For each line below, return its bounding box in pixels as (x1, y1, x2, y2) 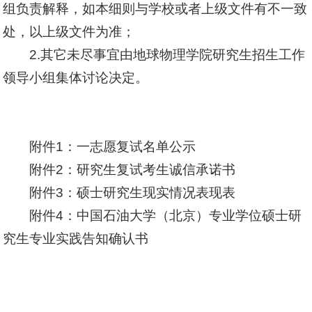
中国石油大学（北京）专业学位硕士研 (76, 208, 302, 223)
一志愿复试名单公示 (76, 139, 196, 154)
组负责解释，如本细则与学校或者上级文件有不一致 (3, 1, 308, 16)
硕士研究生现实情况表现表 (76, 185, 235, 200)
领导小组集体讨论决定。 (3, 70, 149, 85)
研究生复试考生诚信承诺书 (76, 162, 235, 177)
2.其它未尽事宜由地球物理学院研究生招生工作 (29, 47, 305, 62)
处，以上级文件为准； (3, 24, 136, 39)
